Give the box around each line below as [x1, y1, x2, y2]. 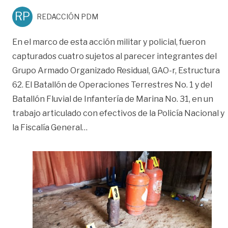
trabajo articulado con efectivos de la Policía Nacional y [12, 108, 224, 118]
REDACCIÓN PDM [37, 12, 98, 21]
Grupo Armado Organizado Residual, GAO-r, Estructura [12, 65, 220, 75]
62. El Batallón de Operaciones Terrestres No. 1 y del [12, 79, 212, 90]
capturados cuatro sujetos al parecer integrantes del [12, 51, 217, 61]
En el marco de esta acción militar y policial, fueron [12, 37, 206, 47]
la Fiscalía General [12, 122, 82, 132]
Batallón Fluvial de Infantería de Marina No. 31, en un [12, 94, 213, 104]
